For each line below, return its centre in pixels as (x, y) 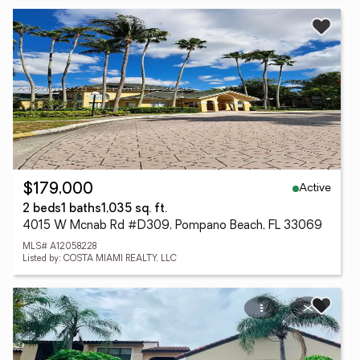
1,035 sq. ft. (134, 209)
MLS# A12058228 (59, 247)
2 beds (42, 209)
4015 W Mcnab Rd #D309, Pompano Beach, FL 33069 (172, 226)
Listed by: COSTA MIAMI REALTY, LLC (100, 259)
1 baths (81, 209)
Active (315, 188)
